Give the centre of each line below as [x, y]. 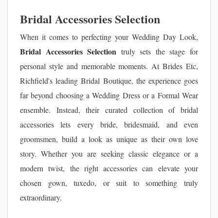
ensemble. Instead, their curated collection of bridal [109, 110]
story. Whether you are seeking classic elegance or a [109, 154]
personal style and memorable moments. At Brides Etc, [109, 66]
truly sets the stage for [157, 51]
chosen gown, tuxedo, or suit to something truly [109, 183]
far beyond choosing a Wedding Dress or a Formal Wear [109, 95]
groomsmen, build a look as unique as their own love [109, 139]
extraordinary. [41, 197]
